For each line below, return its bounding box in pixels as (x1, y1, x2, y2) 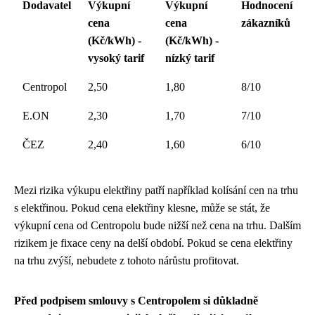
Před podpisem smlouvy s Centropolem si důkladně (14, 295, 258, 307)
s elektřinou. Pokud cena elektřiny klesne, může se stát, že (14, 202, 270, 214)
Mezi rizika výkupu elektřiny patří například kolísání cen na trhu (14, 184, 298, 196)
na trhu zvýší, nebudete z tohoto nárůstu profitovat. (14, 255, 239, 266)
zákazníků (241, 17, 290, 29)
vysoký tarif (88, 52, 144, 64)
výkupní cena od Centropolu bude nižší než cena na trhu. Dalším (14, 219, 301, 231)
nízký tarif (165, 52, 214, 64)
